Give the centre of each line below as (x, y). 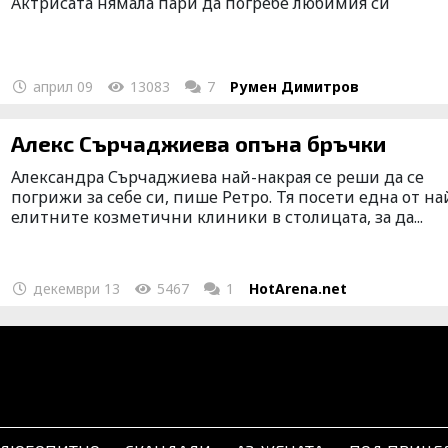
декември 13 (75, 288)
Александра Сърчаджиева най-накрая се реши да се (218, 176)
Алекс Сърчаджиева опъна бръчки (199, 142)
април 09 (61, 86)
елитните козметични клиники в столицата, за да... (217, 216)
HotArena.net (298, 288)
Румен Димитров (295, 86)
